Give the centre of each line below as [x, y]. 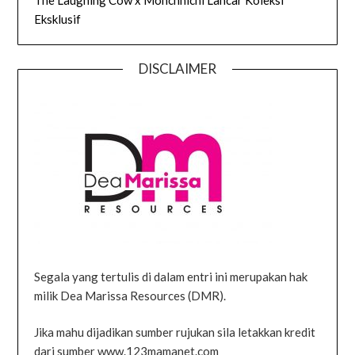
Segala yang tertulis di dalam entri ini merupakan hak [171, 276]
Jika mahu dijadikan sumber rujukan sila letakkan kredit [175, 332]
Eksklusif [58, 19]
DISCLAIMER [177, 69]
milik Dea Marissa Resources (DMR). [130, 295]
